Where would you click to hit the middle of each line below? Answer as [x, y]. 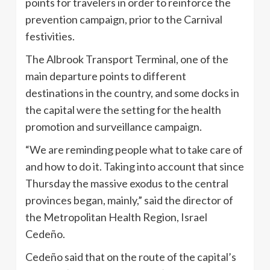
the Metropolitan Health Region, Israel [116, 217]
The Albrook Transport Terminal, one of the [127, 59]
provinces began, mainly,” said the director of [129, 200]
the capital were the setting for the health [123, 109]
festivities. [50, 36]
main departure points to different [106, 76]
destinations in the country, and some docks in [132, 93]
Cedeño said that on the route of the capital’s [131, 256]
